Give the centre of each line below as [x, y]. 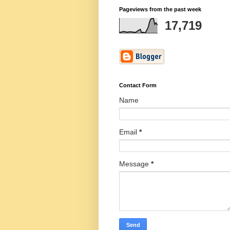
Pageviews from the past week [160, 9]
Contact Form [138, 85]
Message [135, 164]
